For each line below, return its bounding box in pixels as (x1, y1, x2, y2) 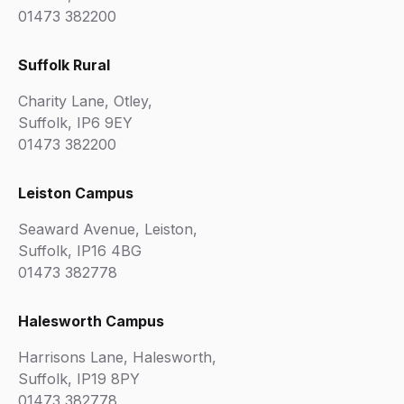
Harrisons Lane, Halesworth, (18, 348, 216, 366)
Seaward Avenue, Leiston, (18, 220, 197, 238)
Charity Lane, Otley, (18, 92, 152, 110)
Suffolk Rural (18, 56, 110, 74)
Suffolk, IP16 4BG (18, 242, 142, 260)
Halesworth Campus (18, 312, 164, 330)
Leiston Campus (18, 184, 133, 202)
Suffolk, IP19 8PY (18, 370, 140, 388)
